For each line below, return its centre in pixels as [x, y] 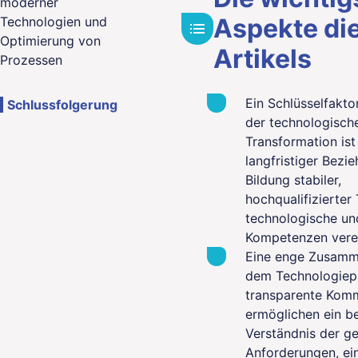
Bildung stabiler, [293, 180]
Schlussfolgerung [62, 105]
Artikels [263, 59]
